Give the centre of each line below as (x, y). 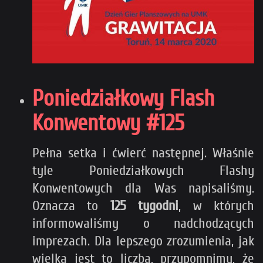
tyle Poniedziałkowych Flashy (143, 170)
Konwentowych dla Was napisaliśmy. (143, 188)
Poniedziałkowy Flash (123, 98)
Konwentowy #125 (108, 123)
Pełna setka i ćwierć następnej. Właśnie (143, 153)
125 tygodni (144, 205)
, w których (217, 205)
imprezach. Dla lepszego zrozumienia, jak (143, 241)
